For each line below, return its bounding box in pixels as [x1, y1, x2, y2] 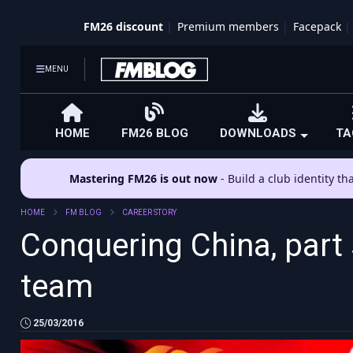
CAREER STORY [121, 208, 176, 217]
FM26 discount [83, 19, 163, 34]
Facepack [292, 19, 341, 34]
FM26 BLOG [121, 126, 188, 140]
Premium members [176, 19, 279, 34]
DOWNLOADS [219, 126, 296, 140]
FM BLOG [65, 208, 102, 217]
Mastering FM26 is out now [69, 170, 217, 186]
